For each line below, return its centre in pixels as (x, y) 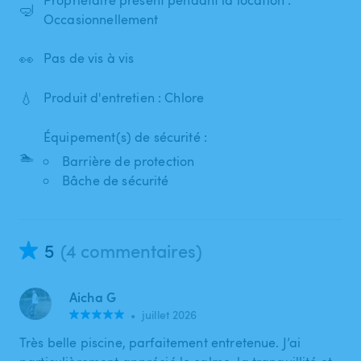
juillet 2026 (170, 314)
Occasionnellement (101, 19)
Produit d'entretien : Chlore (124, 98)
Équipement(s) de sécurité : (126, 137)
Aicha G (93, 297)
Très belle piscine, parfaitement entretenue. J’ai (160, 342)
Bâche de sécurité (116, 180)
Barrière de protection (129, 161)
